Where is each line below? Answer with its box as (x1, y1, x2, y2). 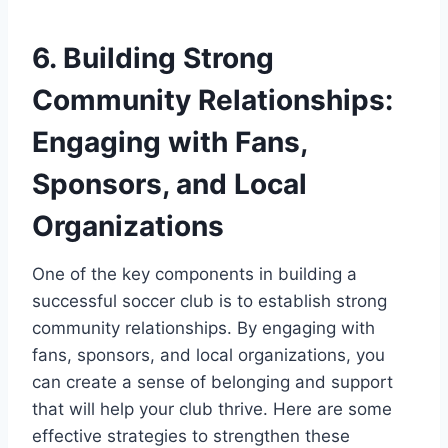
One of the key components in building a (32, 263, 357, 284)
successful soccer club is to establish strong (32, 290, 387, 311)
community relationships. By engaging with (32, 317, 375, 338)
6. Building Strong (32, 40, 274, 75)
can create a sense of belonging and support (32, 371, 393, 392)
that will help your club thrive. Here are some (32, 398, 392, 419)
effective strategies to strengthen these (32, 425, 350, 446)
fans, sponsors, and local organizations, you (32, 344, 385, 365)
